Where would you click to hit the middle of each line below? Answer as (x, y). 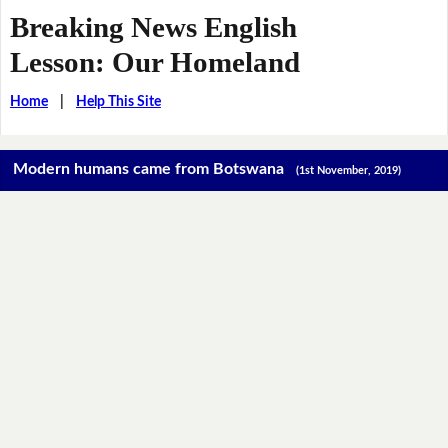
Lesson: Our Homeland (154, 61)
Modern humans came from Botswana (155, 169)
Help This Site (118, 101)
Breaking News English (153, 26)
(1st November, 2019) (349, 171)
